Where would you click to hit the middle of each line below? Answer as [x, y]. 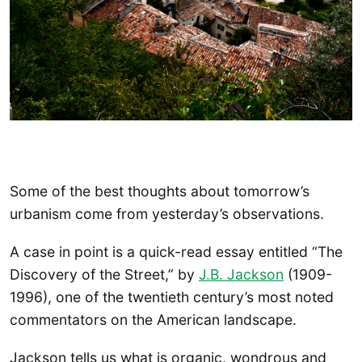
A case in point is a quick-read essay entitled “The [176, 251]
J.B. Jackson [241, 274]
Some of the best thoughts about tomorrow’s [160, 191]
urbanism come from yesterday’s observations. [167, 213]
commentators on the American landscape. [153, 319]
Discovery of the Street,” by [104, 274]
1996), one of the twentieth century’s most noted [172, 297]
